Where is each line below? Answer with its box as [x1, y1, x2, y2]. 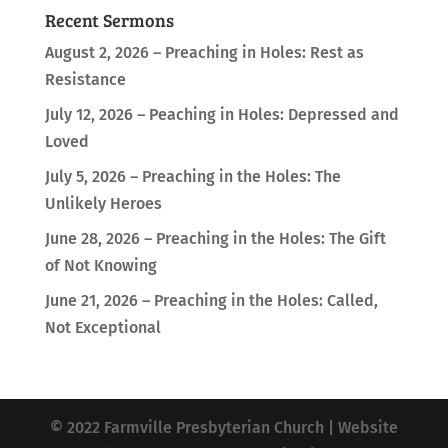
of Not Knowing [44, 256, 157, 275]
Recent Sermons [44, 8, 174, 32]
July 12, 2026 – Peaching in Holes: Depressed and [44, 105, 399, 124]
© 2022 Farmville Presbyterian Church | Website [49, 418, 398, 437]
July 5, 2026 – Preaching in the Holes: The [44, 167, 341, 186]
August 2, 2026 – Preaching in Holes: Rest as [44, 43, 364, 62]
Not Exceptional [44, 318, 161, 337]
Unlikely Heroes [44, 194, 162, 213]
